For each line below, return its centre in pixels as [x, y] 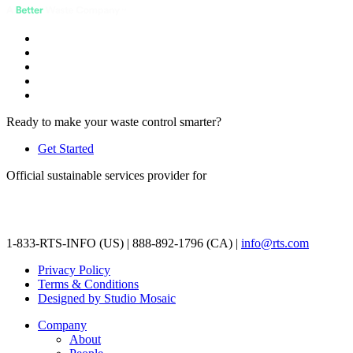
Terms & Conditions [88, 284]
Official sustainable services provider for [106, 176]
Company [62, 325]
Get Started [66, 149]
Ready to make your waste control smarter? [114, 122]
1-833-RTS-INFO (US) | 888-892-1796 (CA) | [124, 243]
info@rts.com [275, 243]
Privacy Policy [74, 270]
